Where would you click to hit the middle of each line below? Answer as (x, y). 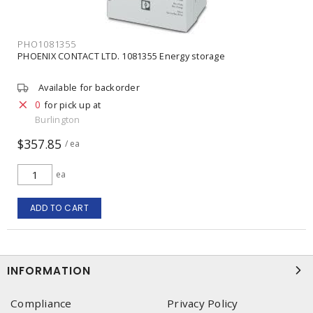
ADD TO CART (59, 208)
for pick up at (73, 104)
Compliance (41, 303)
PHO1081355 (47, 44)
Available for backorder (89, 87)
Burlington (58, 119)
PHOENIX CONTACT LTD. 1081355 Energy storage (121, 56)
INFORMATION (49, 271)
